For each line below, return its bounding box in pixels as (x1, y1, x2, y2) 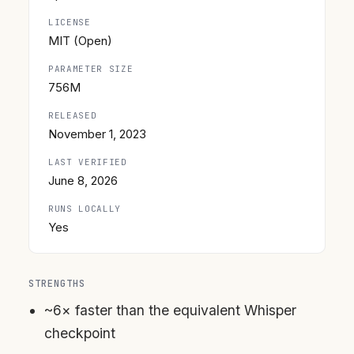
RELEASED (48, 110, 97, 122)
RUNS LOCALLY (48, 203, 121, 215)
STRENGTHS (28, 277, 85, 291)
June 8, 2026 (48, 173, 118, 189)
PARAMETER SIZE (48, 63, 134, 75)
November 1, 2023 (48, 126, 146, 142)
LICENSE (48, 17, 91, 28)
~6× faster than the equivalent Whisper (44, 302, 296, 319)
